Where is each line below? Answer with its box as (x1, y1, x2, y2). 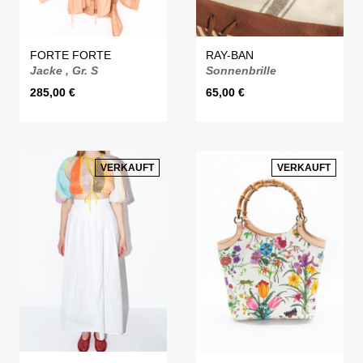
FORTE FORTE (29, 48, 111, 62)
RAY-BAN (206, 48, 254, 62)
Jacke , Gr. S (29, 63, 98, 77)
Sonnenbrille (206, 63, 277, 77)
